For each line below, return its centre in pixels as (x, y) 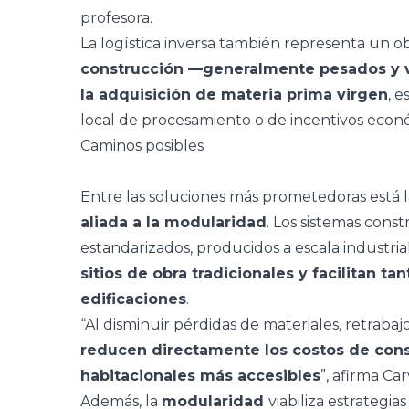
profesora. (116, 18)
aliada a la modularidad (173, 222)
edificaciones (133, 299)
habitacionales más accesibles (200, 376)
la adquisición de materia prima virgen (234, 94)
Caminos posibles (142, 146)
